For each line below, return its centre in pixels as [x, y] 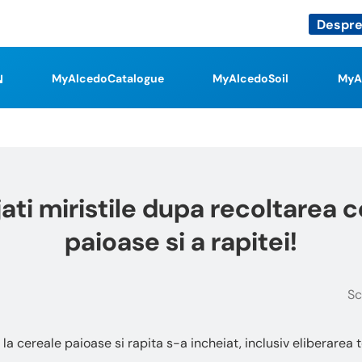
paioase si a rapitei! [181, 242]
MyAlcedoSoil [250, 78]
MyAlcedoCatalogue [107, 78]
